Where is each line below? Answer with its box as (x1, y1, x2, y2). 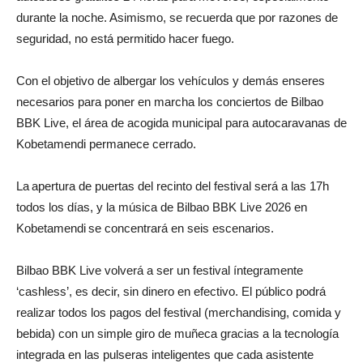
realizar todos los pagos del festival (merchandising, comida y (16, 305, 341, 319)
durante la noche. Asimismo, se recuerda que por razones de (16, 10, 338, 24)
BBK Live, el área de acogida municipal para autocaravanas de (16, 115, 347, 130)
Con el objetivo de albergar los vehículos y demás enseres (16, 73, 325, 88)
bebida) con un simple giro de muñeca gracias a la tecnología (16, 326, 339, 340)
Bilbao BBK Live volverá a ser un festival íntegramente (16, 263, 303, 277)
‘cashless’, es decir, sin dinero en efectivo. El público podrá (16, 284, 326, 298)
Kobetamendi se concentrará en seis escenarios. (16, 220, 274, 235)
